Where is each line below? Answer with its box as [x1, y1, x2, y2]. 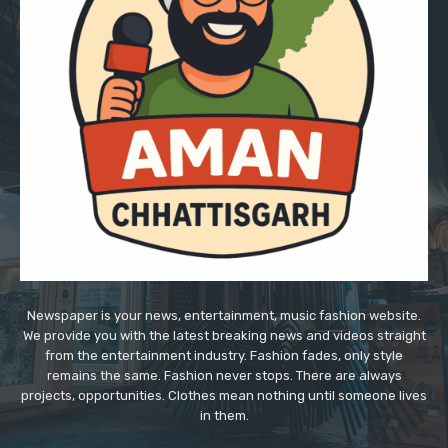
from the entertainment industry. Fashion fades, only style [45, 348, 403, 364]
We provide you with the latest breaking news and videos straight [22, 328, 426, 344]
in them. [199, 408, 249, 424]
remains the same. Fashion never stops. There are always [46, 368, 402, 384]
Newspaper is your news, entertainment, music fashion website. [27, 308, 421, 324]
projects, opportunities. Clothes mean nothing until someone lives [21, 388, 427, 404]
